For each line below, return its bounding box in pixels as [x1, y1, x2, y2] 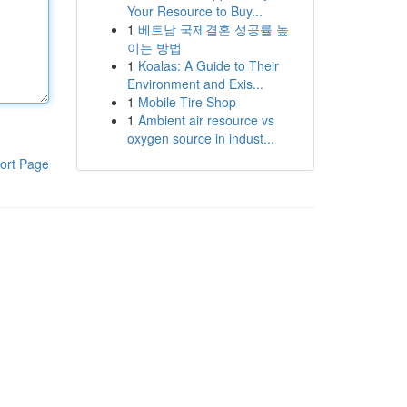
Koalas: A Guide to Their [137, 56, 279, 74]
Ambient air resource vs [137, 111, 274, 129]
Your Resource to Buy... [126, 2, 263, 20]
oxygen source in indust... [126, 129, 274, 147]
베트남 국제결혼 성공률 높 [137, 20, 289, 38]
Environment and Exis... [126, 74, 263, 93]
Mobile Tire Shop [137, 93, 236, 111]
